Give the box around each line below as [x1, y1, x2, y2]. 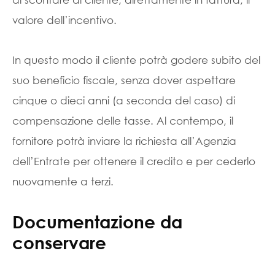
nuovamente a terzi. [12, 175, 114, 188]
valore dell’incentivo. [12, 14, 117, 26]
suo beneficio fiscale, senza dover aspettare [12, 74, 236, 87]
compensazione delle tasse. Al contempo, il [12, 114, 233, 127]
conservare [12, 231, 106, 253]
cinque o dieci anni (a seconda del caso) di [12, 94, 235, 107]
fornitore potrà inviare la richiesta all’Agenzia [12, 134, 236, 147]
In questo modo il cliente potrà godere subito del [12, 53, 260, 66]
